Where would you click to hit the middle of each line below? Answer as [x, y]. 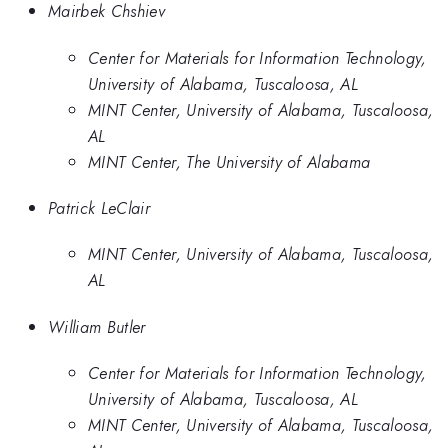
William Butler [97, 326]
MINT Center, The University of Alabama [229, 161]
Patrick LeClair [99, 207]
